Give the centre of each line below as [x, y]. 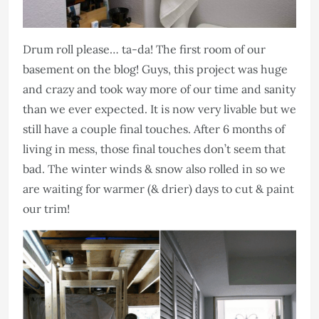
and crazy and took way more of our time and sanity [159, 89]
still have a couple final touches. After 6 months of [154, 129]
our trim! [46, 208]
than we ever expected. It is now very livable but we [159, 109]
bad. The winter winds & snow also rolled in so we [154, 168]
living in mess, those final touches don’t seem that [154, 148]
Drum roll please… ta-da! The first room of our [144, 49]
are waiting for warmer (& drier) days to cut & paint [158, 188]
